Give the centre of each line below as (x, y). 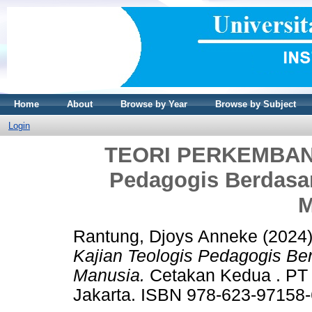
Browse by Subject (256, 104)
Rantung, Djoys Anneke (165, 236)
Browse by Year (154, 104)
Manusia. (109, 275)
